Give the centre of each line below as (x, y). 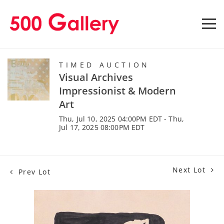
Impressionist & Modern (117, 90)
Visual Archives (96, 77)
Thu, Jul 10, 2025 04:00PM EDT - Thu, (122, 118)
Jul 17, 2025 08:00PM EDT (102, 127)
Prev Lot (33, 171)
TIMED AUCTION (104, 64)
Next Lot (190, 169)
